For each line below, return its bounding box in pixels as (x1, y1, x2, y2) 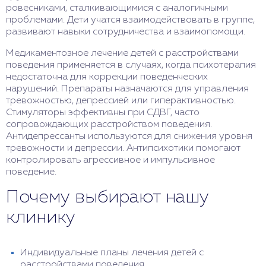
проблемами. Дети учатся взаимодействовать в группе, (6, 15, 255, 25)
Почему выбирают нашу (6, 188, 209, 207)
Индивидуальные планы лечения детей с (20, 248, 204, 258)
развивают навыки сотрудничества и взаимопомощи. (6, 27, 245, 37)
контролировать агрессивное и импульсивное (6, 155, 215, 165)
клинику (6, 208, 75, 227)
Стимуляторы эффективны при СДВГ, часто (6, 107, 199, 118)
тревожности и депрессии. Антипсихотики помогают (6, 143, 240, 153)
